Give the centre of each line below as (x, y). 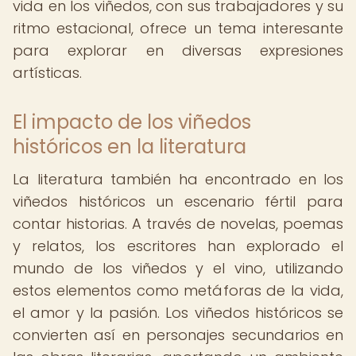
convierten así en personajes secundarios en (178, 335)
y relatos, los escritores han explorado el (178, 246)
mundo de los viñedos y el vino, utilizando (178, 268)
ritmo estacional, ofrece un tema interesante (178, 28)
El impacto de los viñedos (132, 122)
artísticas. (47, 73)
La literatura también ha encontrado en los (178, 179)
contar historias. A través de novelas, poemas (178, 224)
